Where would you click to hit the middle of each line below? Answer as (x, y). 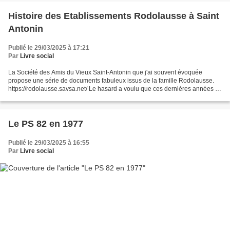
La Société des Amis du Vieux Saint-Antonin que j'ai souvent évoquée (105, 73)
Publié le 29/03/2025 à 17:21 (49, 48)
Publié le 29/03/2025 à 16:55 (49, 143)
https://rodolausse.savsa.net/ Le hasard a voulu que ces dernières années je (114, 89)
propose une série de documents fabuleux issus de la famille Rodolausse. (111, 81)
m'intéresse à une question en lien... (58, 97)
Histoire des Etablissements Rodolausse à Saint (114, 16)
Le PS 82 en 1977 (46, 124)
